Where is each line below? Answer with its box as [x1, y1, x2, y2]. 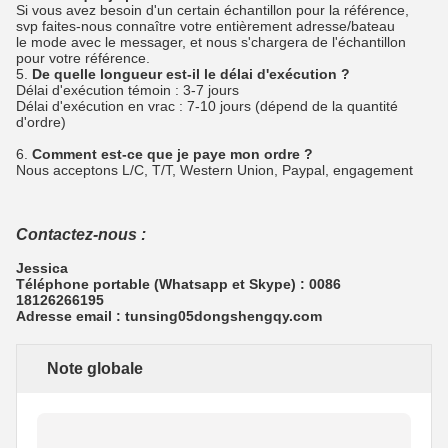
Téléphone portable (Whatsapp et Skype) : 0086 [16, 276, 341, 293]
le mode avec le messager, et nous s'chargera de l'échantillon [16, 34, 406, 51]
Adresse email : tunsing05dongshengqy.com [16, 308, 322, 325]
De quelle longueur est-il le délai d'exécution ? [32, 66, 350, 83]
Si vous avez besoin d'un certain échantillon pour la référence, [16, 2, 409, 19]
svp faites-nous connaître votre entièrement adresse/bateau [16, 18, 395, 35]
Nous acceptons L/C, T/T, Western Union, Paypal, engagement [16, 162, 413, 179]
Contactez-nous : [16, 226, 146, 244]
